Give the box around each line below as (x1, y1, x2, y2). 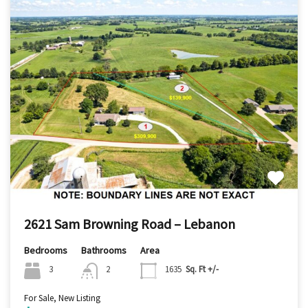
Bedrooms (24, 243, 67, 256)
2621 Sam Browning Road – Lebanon (24, 214, 235, 232)
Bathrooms (81, 243, 126, 256)
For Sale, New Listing (24, 291, 100, 304)
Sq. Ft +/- (186, 263, 219, 276)
